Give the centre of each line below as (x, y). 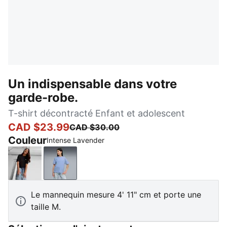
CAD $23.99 (39, 127)
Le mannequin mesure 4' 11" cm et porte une (116, 195)
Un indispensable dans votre (92, 84)
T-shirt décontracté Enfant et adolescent (97, 113)
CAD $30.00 (94, 127)
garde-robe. (43, 98)
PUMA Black (48, 168)
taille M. (46, 207)
